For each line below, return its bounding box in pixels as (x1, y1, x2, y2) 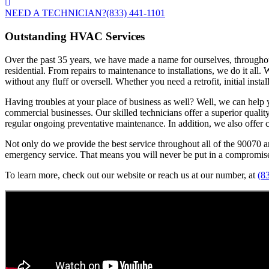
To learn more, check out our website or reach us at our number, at (5, 169, 258, 180)
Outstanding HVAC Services (5, 30, 145, 43)
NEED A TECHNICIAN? (5, 8, 106, 19)
